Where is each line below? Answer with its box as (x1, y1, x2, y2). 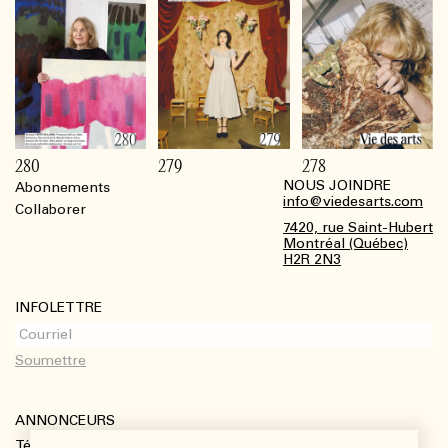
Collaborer (15, 201, 86, 219)
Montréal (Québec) (283, 235, 408, 253)
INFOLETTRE (15, 299, 102, 317)
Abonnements (15, 179, 110, 197)
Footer (15, 191, 63, 208)
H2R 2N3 (283, 251, 341, 269)
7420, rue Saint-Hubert (283, 219, 433, 237)
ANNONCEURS (15, 412, 115, 430)
